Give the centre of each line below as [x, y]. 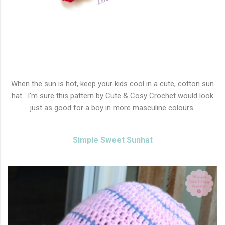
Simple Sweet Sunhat [113, 140]
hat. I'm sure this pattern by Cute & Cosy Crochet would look [113, 96]
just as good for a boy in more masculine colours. [113, 108]
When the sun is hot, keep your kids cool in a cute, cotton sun [113, 84]
